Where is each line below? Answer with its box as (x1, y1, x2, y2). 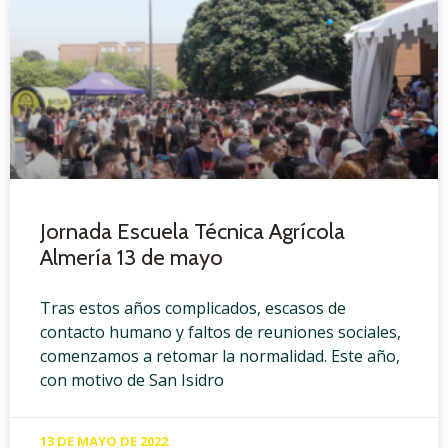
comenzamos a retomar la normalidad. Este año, (40, 345, 400, 368)
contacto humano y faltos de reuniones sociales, (40, 321, 401, 344)
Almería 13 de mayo (40, 244, 223, 272)
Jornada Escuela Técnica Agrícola (40, 218, 345, 246)
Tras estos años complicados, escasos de (40, 297, 346, 320)
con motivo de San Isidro (40, 369, 224, 392)
